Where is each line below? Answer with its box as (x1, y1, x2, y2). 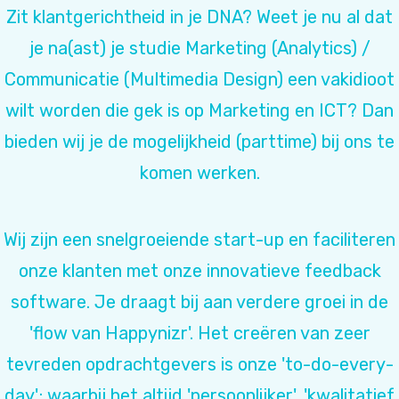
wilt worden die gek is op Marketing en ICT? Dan (5, 100, 394, 121)
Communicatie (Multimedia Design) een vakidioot (4, 69, 395, 90)
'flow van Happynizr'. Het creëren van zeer (28, 322, 370, 344)
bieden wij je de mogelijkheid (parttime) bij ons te (4, 131, 395, 152)
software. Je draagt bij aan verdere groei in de (11, 291, 388, 313)
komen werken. (139, 162, 260, 183)
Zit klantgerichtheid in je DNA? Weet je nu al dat (6, 6, 393, 28)
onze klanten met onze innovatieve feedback (18, 260, 381, 281)
